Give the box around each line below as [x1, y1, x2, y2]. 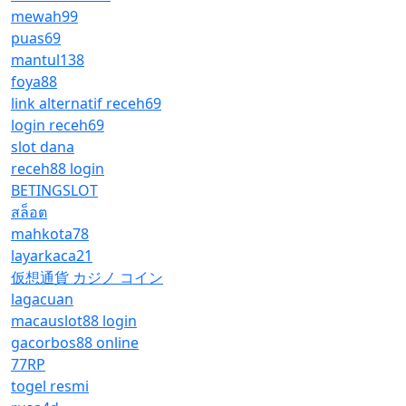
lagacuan [11, 289, 73, 309]
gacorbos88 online [11, 333, 139, 353]
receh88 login [11, 159, 104, 179]
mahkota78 [11, 224, 89, 244]
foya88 [11, 72, 57, 92]
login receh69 [11, 115, 104, 135]
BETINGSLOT [11, 180, 98, 200]
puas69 [11, 28, 61, 48]
